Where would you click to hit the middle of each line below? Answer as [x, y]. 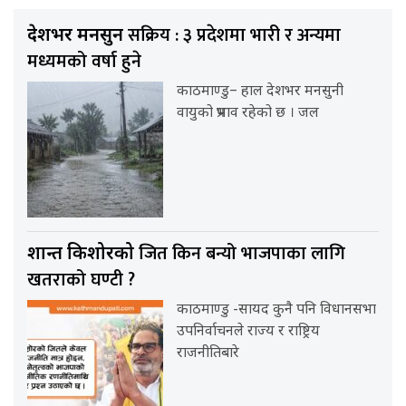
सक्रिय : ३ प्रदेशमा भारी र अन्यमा [234, 35]
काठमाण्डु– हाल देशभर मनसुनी [261, 92]
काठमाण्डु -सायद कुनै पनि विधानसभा [277, 310]
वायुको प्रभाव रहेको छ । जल [248, 113]
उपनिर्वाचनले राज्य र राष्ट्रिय [249, 332]
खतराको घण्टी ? [81, 280]
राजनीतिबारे [208, 353]
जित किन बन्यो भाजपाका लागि [242, 253]
